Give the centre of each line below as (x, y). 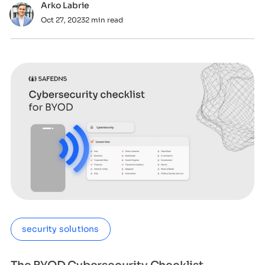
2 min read (104, 20)
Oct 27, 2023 (63, 20)
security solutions (60, 229)
